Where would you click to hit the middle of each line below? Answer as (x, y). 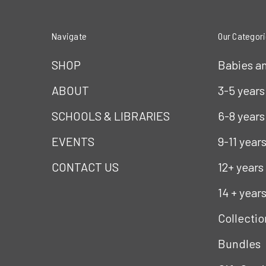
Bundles (240, 243)
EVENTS (73, 141)
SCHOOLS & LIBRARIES (111, 116)
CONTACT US (85, 167)
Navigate (69, 36)
